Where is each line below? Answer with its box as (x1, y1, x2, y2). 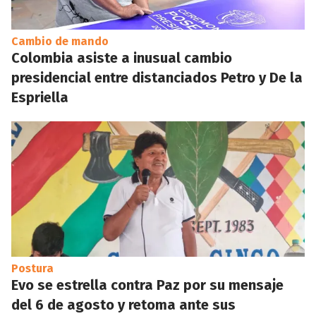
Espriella (11, 89, 68, 106)
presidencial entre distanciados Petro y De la (11, 69, 303, 86)
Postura (11, 262, 54, 275)
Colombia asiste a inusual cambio (11, 49, 232, 66)
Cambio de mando (11, 35, 109, 48)
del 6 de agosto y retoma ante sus (11, 296, 236, 313)
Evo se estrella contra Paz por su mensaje (11, 276, 284, 293)
